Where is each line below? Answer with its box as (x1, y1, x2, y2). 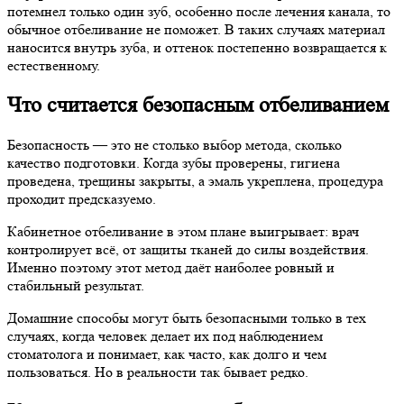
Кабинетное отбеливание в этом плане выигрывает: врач (7, 222, 359, 240)
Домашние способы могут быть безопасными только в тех (7, 308, 366, 326)
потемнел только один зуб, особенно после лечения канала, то (7, 2, 390, 20)
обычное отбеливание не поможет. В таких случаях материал (7, 20, 385, 38)
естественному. (7, 56, 100, 74)
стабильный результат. (7, 276, 144, 294)
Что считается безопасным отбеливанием (7, 92, 389, 117)
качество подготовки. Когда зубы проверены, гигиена (7, 153, 340, 171)
